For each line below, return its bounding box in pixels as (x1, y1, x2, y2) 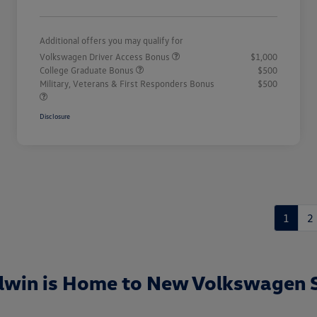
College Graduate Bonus (40, 64, 136, 76)
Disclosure (40, 112, 70, 121)
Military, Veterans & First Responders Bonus (40, 78, 214, 90)
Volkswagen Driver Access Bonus (40, 51, 172, 63)
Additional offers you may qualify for (40, 35, 183, 47)
